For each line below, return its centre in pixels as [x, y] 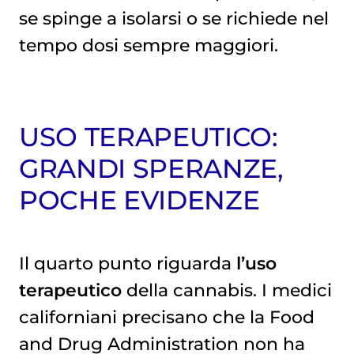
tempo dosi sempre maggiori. [148, 45]
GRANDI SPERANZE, [151, 168]
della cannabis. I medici [226, 290]
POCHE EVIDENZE [139, 200]
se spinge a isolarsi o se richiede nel [173, 18]
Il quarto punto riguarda [127, 263]
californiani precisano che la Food [166, 316]
